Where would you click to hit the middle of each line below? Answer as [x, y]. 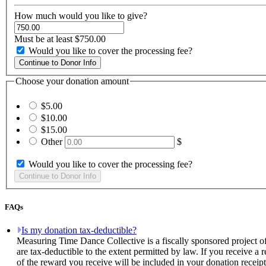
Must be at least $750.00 [60, 39]
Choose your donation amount [72, 81]
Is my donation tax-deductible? [79, 230]
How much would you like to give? [81, 16]
